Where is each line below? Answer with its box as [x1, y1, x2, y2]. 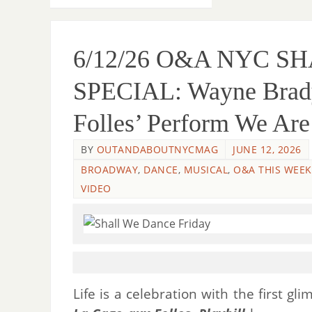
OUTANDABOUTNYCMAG [96, 143, 218, 156]
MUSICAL [183, 163, 228, 176]
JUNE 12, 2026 [233, 143, 302, 156]
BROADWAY [81, 163, 138, 176]
